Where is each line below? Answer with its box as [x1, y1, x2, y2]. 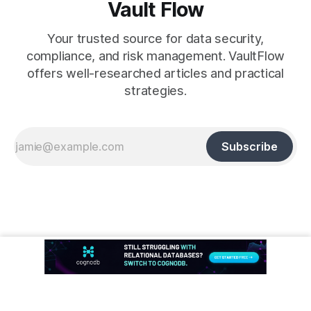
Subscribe [221, 140, 278, 153]
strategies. [124, 83, 187, 98]
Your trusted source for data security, [47, 31, 264, 46]
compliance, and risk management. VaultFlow [26, 49, 285, 63]
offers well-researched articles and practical [27, 66, 284, 81]
